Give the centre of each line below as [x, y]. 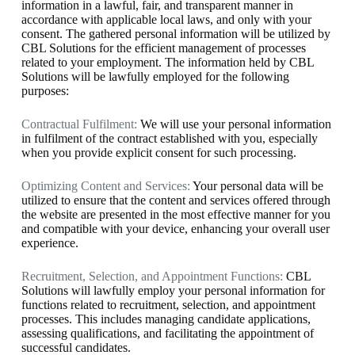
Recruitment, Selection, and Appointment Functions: [152, 276]
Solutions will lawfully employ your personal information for [173, 290]
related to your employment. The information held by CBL [167, 62]
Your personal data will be [256, 186]
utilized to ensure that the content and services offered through [176, 200]
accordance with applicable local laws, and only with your [166, 19]
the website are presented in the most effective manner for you [176, 214]
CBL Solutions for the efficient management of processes [163, 48]
